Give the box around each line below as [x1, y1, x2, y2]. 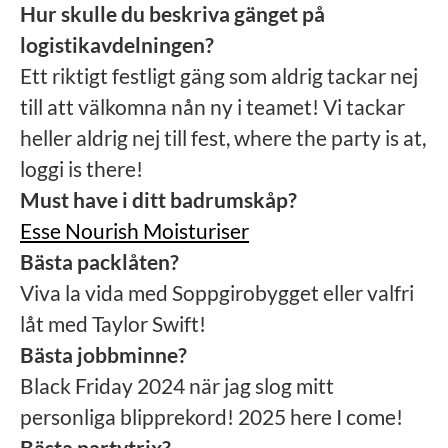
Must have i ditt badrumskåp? [20, 187, 297, 212]
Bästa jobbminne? [20, 342, 187, 367]
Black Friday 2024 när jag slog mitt [20, 373, 334, 398]
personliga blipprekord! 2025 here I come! [20, 404, 403, 429]
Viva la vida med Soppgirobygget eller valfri [20, 280, 414, 305]
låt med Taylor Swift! [20, 311, 206, 336]
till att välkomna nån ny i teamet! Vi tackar [20, 94, 405, 119]
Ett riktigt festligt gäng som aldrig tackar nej [20, 63, 418, 88]
